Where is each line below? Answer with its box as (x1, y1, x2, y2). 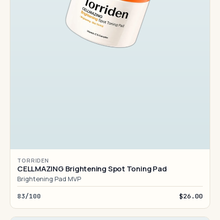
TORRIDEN (17, 157, 50, 164)
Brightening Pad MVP (17, 174, 81, 183)
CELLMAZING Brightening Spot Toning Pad (17, 164, 167, 174)
